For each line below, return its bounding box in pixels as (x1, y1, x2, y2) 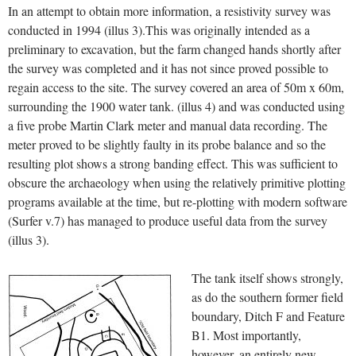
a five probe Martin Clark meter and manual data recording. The (8, 117, 327, 134)
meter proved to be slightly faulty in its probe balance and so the (8, 136, 326, 153)
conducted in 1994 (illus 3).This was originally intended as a (8, 21, 310, 39)
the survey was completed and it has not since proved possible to (8, 60, 328, 77)
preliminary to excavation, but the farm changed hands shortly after (8, 41, 341, 58)
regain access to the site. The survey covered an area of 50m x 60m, (8, 79, 344, 96)
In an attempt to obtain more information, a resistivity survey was (8, 2, 331, 20)
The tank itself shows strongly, (192, 269, 343, 287)
